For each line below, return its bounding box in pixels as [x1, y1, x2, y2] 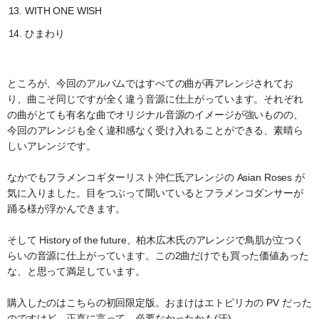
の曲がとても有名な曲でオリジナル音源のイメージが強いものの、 [7, 109, 303, 121]
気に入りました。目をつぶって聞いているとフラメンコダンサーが [7, 187, 303, 199]
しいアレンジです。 [7, 140, 96, 152]
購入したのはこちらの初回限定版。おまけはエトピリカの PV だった [7, 297, 312, 309]
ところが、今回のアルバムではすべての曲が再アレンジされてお [7, 78, 293, 90]
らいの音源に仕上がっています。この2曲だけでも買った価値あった [7, 250, 309, 262]
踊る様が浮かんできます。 [7, 203, 126, 215]
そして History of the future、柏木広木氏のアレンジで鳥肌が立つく [7, 234, 304, 246]
